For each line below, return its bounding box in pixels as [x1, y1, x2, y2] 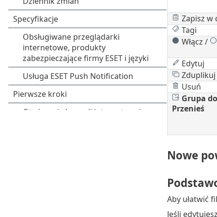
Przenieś [171, 103, 204, 114]
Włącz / [179, 36, 210, 47]
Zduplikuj [179, 69, 216, 80]
